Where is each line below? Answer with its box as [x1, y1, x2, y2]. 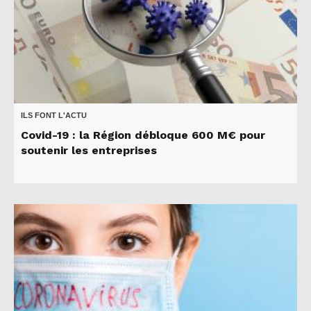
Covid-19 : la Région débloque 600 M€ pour [21, 128, 265, 142]
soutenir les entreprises [21, 143, 157, 157]
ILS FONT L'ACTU [21, 110, 87, 119]
